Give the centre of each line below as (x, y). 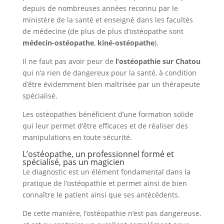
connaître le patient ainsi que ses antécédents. (101, 195)
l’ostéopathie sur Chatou (158, 61)
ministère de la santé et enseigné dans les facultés (107, 20)
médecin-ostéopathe (58, 43)
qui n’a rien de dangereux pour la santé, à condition (109, 73)
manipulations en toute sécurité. (77, 137)
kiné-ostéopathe (125, 43)
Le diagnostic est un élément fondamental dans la (106, 172)
